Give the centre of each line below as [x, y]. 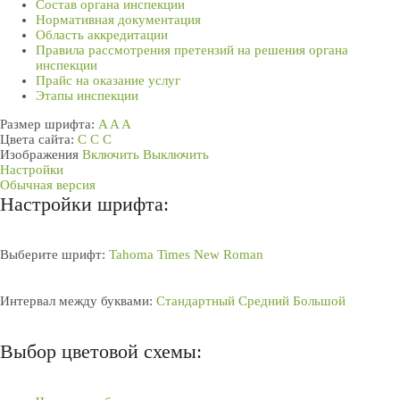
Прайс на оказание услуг [108, 80]
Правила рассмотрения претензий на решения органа [192, 50]
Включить [111, 154]
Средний [264, 301]
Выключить [176, 154]
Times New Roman [210, 254]
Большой [319, 301]
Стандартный [196, 301]
